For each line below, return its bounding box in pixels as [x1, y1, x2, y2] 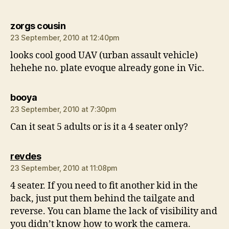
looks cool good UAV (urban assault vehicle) [10, 50, 198, 62]
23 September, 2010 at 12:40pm [10, 33, 120, 42]
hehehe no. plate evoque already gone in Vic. [10, 62, 204, 75]
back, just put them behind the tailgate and [10, 193, 195, 205]
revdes [10, 151, 41, 162]
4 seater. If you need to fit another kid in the [10, 180, 198, 192]
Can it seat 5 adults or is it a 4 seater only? [10, 121, 188, 133]
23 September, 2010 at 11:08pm [10, 164, 118, 173]
